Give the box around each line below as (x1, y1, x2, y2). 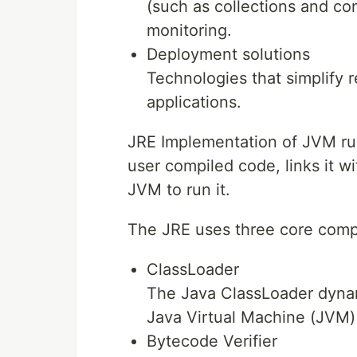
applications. (147, 92, 241, 112)
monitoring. (147, 21, 232, 41)
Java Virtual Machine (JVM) (147, 308, 355, 328)
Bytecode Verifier (147, 331, 277, 351)
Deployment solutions (147, 45, 310, 65)
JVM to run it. (127, 180, 230, 200)
